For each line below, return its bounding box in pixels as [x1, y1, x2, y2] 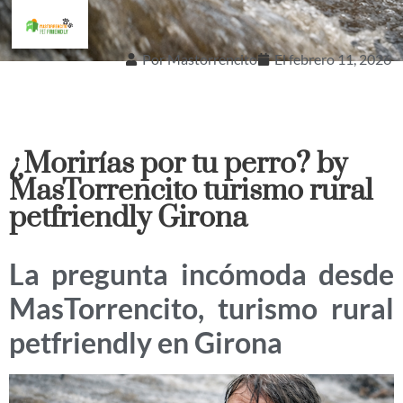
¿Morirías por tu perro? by [9, 146, 347, 184]
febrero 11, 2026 [288, 50, 391, 68]
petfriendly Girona [9, 200, 247, 237]
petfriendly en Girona [9, 325, 282, 361]
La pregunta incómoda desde [9, 256, 394, 292]
